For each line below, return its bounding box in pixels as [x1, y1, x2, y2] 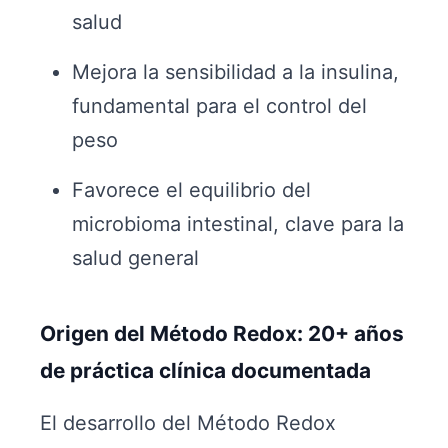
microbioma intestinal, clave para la [72, 212, 404, 236]
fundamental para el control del [72, 94, 367, 118]
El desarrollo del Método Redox [40, 411, 336, 435]
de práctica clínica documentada [40, 358, 371, 383]
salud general [72, 246, 199, 270]
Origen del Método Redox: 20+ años [40, 321, 404, 346]
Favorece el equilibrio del [72, 178, 311, 202]
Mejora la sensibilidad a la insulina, [72, 60, 399, 84]
